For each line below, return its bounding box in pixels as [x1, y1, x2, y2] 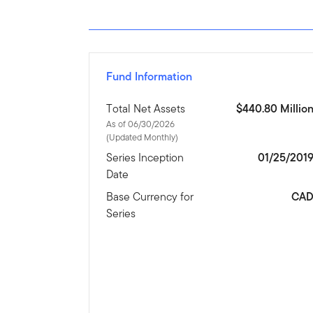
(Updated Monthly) [106, 131, 179, 145]
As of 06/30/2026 [106, 117, 175, 131]
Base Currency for [106, 189, 194, 205]
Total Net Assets [106, 101, 186, 117]
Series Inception [106, 150, 184, 166]
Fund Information [106, 68, 193, 85]
